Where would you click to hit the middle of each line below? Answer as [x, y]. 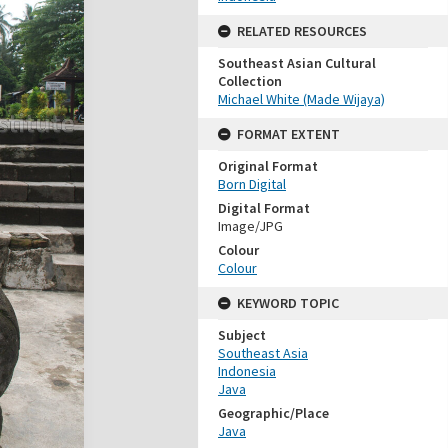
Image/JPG [250, 226]
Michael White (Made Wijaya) [301, 99]
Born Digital [252, 184]
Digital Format [264, 208]
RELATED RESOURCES [302, 31]
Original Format [268, 166]
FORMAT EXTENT [288, 134]
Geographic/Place [273, 413]
